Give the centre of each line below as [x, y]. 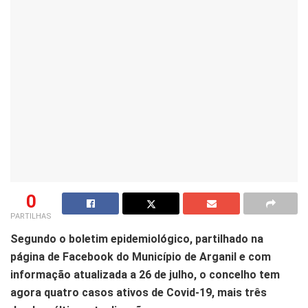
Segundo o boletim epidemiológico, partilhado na [137, 239]
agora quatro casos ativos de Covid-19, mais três [139, 293]
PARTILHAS [31, 217]
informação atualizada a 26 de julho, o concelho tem [145, 275]
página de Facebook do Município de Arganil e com [141, 257]
